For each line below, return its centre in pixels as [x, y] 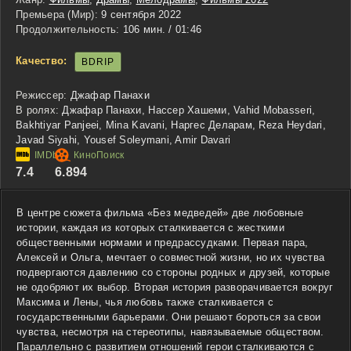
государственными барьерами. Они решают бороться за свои [169, 317]
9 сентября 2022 [139, 14]
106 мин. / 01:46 [161, 29]
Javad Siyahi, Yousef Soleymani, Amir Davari [123, 139]
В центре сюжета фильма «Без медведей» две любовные [160, 212]
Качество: [42, 61]
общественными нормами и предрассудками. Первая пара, [163, 242]
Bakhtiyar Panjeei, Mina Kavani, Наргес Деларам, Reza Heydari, [171, 125]
